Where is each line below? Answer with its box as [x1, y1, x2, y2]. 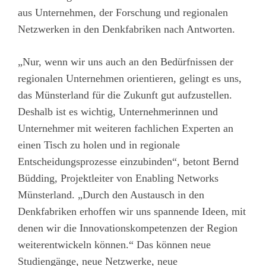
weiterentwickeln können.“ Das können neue [18, 238, 211, 251]
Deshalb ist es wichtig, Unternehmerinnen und [18, 105, 218, 118]
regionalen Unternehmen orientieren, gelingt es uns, [18, 72, 242, 84]
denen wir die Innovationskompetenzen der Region [18, 221, 237, 234]
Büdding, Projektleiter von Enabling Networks [18, 172, 218, 184]
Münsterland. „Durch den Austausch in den [18, 188, 204, 201]
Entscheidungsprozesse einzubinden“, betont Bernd [18, 155, 239, 167]
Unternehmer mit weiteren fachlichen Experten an [18, 122, 233, 134]
